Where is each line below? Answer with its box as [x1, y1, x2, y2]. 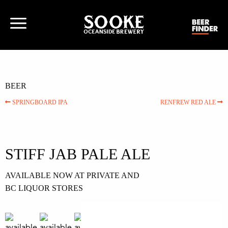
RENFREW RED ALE [160, 99, 217, 106]
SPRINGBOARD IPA [11, 99, 68, 106]
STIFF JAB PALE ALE [5, 146, 150, 163]
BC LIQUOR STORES [5, 184, 83, 193]
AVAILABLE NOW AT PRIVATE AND [5, 171, 139, 180]
